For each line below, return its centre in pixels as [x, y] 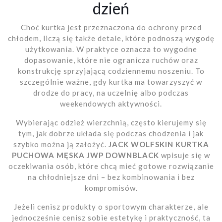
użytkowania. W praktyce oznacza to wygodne [111, 49]
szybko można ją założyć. [61, 144]
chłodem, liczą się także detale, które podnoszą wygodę [111, 38]
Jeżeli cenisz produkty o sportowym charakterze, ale [111, 206]
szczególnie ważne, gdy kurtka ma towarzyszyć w [111, 82]
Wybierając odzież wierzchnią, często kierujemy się [111, 122]
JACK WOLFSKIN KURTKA [159, 144]
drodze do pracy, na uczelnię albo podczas [111, 92]
